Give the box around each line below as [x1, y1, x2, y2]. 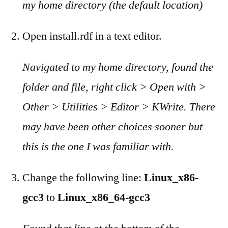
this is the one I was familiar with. [22, 139, 174, 154]
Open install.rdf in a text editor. [22, 29, 162, 43]
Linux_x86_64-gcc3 [58, 190, 150, 205]
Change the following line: [22, 170, 144, 185]
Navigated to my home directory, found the [22, 60, 213, 74]
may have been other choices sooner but [22, 120, 203, 134]
